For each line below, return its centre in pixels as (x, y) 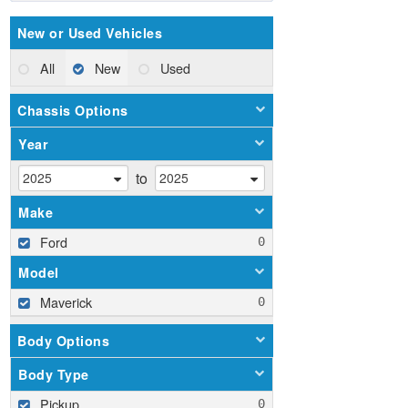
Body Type (54, 374)
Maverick (66, 301)
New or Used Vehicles (90, 33)
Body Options (63, 340)
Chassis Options (73, 111)
